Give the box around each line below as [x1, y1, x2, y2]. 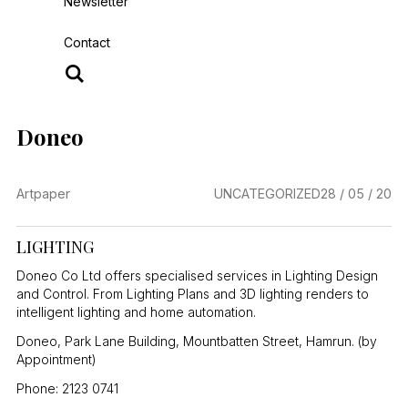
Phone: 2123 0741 [16, 380, 118, 396]
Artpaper [16, 185, 70, 201]
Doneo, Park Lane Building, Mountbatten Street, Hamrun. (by [16, 332, 377, 349]
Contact [64, 35, 110, 51]
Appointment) [16, 351, 100, 367]
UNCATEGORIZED [214, 185, 321, 201]
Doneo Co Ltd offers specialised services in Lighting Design [16, 267, 378, 283]
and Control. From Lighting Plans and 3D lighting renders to [16, 285, 369, 301]
